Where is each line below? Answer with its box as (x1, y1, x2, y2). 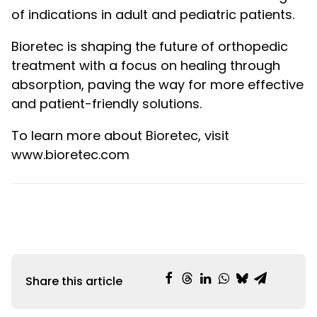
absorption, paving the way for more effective (11, 76, 304, 93)
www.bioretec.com (11, 146, 129, 163)
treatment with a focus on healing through (11, 57, 280, 74)
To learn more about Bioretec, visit (11, 127, 229, 144)
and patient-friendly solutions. (11, 95, 202, 113)
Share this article (25, 273, 122, 289)
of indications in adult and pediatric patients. (11, 6, 294, 23)
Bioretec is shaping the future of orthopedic (11, 38, 288, 55)
